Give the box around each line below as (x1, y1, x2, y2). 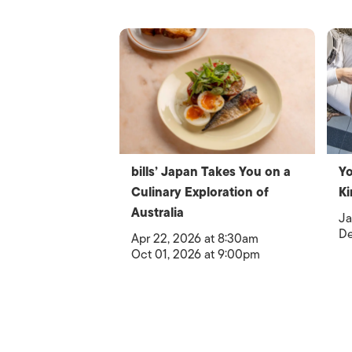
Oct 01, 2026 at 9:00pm (131, 244, 260, 265)
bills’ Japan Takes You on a (131, 162, 291, 182)
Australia (131, 203, 184, 223)
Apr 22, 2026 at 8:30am (131, 229, 258, 249)
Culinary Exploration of (131, 182, 269, 203)
